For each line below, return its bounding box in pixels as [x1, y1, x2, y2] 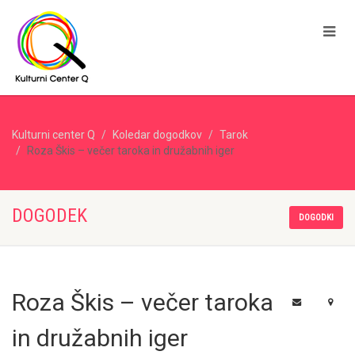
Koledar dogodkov [113, 128, 202, 141]
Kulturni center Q [12, 128, 95, 141]
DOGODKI [298, 212, 334, 223]
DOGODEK [12, 204, 87, 227]
